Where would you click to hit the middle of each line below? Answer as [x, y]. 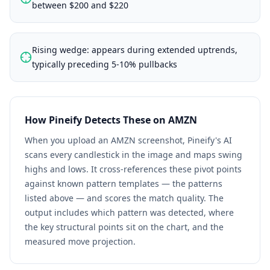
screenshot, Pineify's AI [184, 140]
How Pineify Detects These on [96, 120]
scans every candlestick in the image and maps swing [133, 155]
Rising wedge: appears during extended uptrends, [135, 50]
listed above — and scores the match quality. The [124, 198]
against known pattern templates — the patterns [124, 184]
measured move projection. [80, 241]
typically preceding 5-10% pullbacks [105, 64]
